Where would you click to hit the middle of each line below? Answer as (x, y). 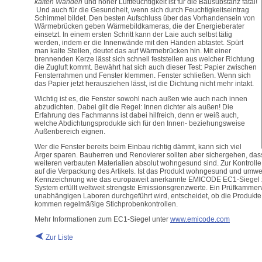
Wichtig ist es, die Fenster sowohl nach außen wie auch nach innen (141, 99)
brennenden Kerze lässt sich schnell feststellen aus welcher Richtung (144, 59)
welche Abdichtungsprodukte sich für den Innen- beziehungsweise (140, 123)
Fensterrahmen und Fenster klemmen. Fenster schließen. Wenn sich (143, 75)
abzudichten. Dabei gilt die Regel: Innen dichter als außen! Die (134, 107)
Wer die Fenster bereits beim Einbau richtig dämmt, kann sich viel (138, 147)
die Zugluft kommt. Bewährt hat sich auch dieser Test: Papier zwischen (146, 67)
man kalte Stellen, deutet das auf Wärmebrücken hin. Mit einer (133, 51)
